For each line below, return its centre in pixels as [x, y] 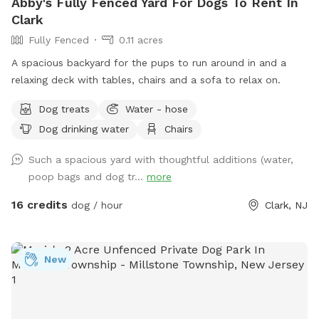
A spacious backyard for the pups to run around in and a [149, 62]
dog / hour [95, 205]
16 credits [40, 204]
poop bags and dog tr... [88, 176]
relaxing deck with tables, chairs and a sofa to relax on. [146, 79]
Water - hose [157, 109]
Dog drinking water [84, 129]
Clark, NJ [286, 205]
